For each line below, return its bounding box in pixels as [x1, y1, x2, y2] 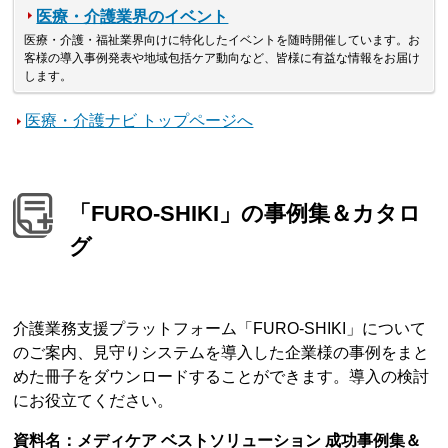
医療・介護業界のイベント [36, 7, 229, 25]
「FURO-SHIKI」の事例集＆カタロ [69, 201, 422, 227]
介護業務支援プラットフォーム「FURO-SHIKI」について [13, 320, 427, 338]
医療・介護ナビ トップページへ [25, 111, 254, 129]
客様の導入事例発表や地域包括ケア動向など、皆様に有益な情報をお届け [24, 50, 421, 65]
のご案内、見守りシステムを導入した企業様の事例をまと [13, 344, 430, 362]
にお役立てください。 [13, 392, 174, 410]
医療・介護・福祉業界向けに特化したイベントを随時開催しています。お [24, 32, 421, 47]
